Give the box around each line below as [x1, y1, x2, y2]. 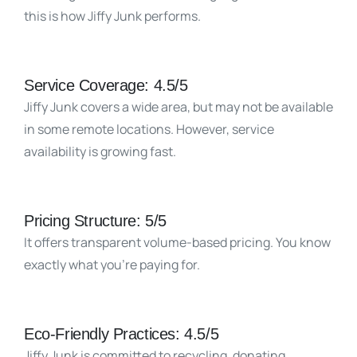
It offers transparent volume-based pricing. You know [24, 233, 331, 251]
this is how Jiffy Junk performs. [24, 6, 203, 25]
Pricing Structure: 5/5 [24, 211, 167, 229]
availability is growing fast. [24, 142, 178, 160]
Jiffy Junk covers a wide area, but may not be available [24, 97, 333, 116]
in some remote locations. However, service [24, 120, 274, 138]
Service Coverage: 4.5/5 [24, 76, 188, 94]
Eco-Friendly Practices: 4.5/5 [24, 324, 223, 343]
